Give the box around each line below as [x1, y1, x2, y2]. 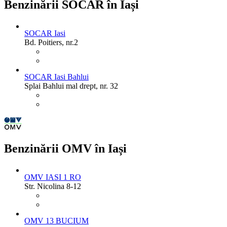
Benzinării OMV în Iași [4, 142, 127, 156]
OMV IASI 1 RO [24, 172, 81, 181]
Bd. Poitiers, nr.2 [24, 38, 78, 47]
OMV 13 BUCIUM [24, 216, 89, 225]
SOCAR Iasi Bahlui [24, 72, 89, 82]
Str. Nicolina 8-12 [24, 181, 81, 191]
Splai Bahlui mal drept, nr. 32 [24, 82, 118, 91]
